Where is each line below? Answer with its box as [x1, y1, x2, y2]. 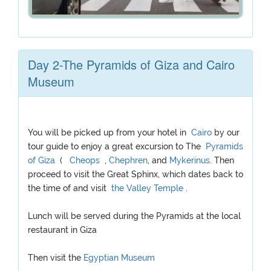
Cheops [67, 155, 102, 165]
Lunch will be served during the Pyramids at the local [28, 211, 241, 221]
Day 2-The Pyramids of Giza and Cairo [28, 56, 235, 73]
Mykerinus [167, 155, 210, 165]
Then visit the [28, 253, 81, 263]
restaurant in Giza [28, 225, 97, 235]
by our [212, 128, 240, 137]
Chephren [109, 155, 148, 165]
